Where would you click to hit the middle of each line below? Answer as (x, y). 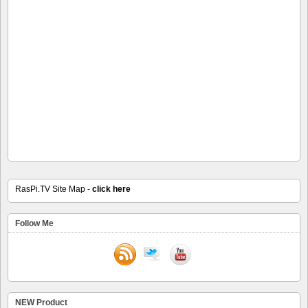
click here (111, 189)
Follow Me (34, 224)
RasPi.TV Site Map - (54, 189)
